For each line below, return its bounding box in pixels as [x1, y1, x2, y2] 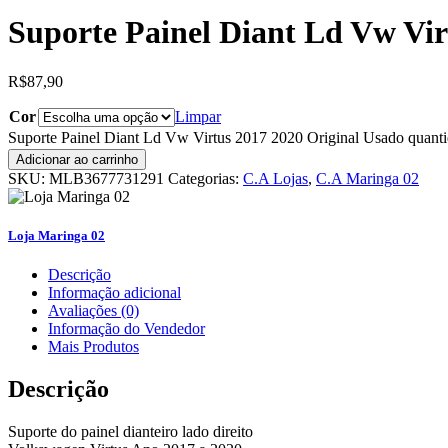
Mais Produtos [48, 337, 139, 355]
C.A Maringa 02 [316, 169, 419, 187]
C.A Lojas [243, 169, 308, 187]
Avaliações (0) [48, 301, 139, 319]
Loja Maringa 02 [8, 227, 105, 243]
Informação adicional [48, 283, 181, 301]
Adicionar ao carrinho [16, 151, 138, 167]
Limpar [175, 107, 221, 125]
